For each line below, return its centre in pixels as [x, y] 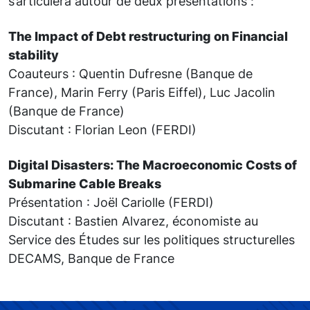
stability [34, 54]
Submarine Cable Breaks [85, 183]
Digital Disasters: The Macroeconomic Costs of [153, 164]
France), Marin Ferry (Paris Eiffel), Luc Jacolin [142, 92]
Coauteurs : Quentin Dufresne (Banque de [130, 73]
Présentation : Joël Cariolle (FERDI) [111, 202]
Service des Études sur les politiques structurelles [152, 239]
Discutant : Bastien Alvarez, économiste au [133, 220]
